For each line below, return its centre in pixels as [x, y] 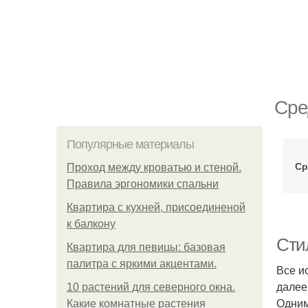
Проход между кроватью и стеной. [154, 167]
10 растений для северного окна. [151, 287]
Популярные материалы [130, 144]
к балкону [91, 224]
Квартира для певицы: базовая [146, 247]
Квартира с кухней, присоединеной [156, 207]
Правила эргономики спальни [143, 184]
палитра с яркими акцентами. [142, 264]
